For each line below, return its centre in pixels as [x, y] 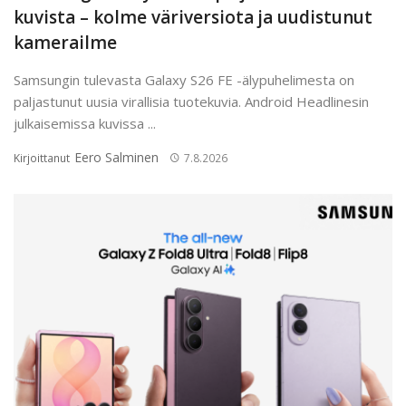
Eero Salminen [116, 157]
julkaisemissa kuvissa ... [85, 123]
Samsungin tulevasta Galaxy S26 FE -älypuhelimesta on [184, 79]
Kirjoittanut [43, 158]
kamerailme [65, 42]
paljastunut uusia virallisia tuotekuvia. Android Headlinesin [191, 101]
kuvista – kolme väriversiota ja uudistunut [193, 17]
